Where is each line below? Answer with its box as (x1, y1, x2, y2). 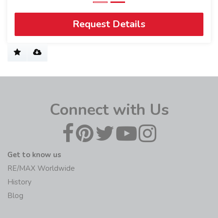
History (7, 177, 32, 187)
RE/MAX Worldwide (7, 163, 75, 173)
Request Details (73, 17, 145, 31)
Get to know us (7, 149, 61, 160)
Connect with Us (49, 99, 169, 120)
